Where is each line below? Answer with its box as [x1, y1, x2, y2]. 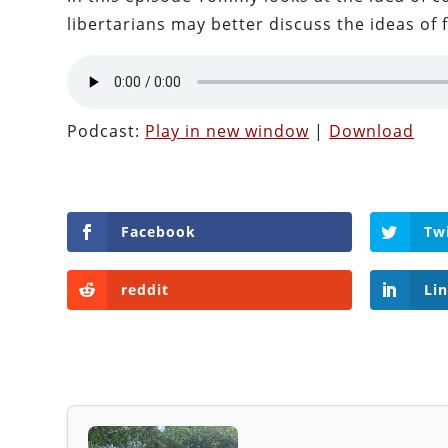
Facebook [121, 222, 197, 242]
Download [329, 120, 415, 143]
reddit [121, 280, 170, 300]
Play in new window [145, 120, 310, 143]
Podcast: [67, 120, 146, 143]
